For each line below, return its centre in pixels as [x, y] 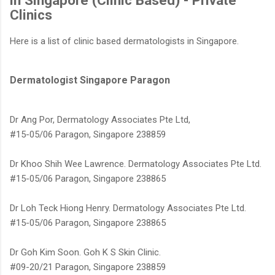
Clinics [31, 15]
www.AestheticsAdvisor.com [76, 95]
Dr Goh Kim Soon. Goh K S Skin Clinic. [85, 253]
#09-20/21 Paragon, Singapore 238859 [88, 267]
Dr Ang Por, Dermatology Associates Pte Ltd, [100, 120]
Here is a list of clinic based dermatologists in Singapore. [124, 41]
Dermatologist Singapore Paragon [90, 80]
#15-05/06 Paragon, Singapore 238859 [88, 135]
